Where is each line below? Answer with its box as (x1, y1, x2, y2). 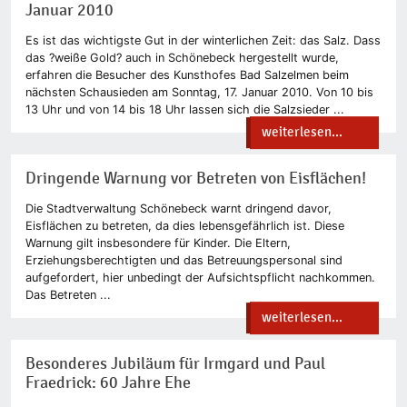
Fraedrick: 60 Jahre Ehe (25, 372, 191, 392)
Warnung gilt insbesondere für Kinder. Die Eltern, (25, 235, 291, 250)
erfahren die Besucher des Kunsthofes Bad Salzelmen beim (25, 67, 349, 82)
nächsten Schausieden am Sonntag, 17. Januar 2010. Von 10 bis (25, 84, 373, 99)
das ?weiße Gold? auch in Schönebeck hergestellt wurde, (25, 50, 339, 65)
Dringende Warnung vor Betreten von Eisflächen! (25, 168, 366, 188)
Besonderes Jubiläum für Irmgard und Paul (25, 353, 325, 373)
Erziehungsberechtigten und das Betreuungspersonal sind (25, 253, 342, 267)
